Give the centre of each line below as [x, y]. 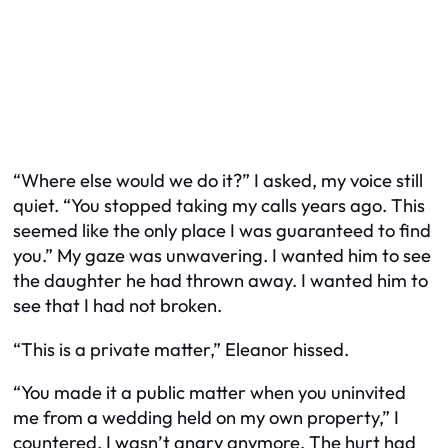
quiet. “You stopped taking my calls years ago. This [219, 206]
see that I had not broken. [117, 306]
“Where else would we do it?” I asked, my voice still [218, 181]
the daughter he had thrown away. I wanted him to [220, 281]
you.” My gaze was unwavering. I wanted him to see [222, 256]
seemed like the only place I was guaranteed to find [222, 231]
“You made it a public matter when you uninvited [209, 393]
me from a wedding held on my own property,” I [206, 418]
